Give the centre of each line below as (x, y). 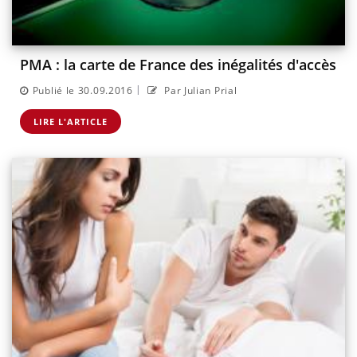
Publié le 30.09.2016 (82, 90)
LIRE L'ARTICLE (71, 121)
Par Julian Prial (199, 90)
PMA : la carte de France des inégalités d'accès (178, 65)
